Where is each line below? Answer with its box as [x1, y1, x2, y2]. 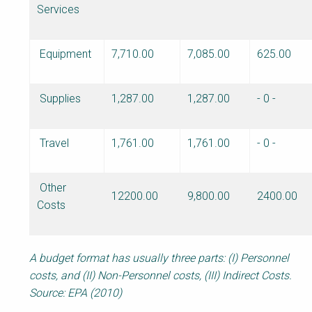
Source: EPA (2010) [29, 286, 122, 299]
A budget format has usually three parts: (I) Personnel [29, 251, 289, 265]
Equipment [37, 47, 91, 61]
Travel [37, 136, 69, 150]
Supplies [37, 91, 81, 105]
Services [37, 2, 79, 16]
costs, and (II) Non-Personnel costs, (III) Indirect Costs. [29, 268, 292, 282]
